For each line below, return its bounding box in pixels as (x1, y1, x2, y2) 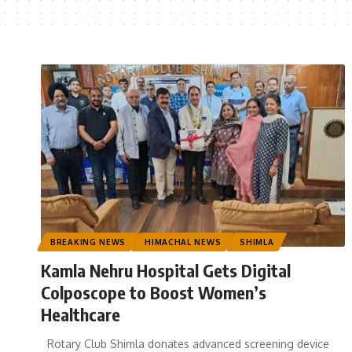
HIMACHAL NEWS (145, 237, 222, 247)
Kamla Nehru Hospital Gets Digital (41, 259, 291, 282)
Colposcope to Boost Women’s (41, 281, 266, 304)
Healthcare (41, 303, 120, 326)
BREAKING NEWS (50, 237, 126, 247)
